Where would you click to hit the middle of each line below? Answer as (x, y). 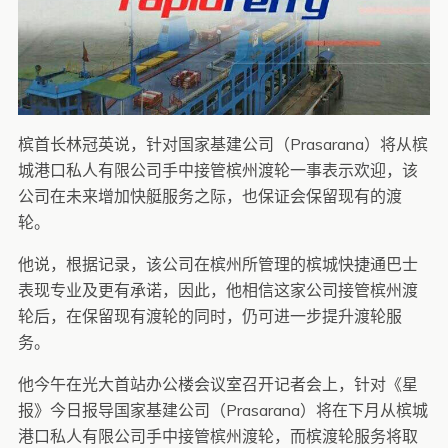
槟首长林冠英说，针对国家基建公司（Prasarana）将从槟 (222, 144)
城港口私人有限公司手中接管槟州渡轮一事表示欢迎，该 (217, 170)
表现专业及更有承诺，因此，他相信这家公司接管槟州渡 (217, 290)
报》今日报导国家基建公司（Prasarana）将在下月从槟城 (222, 410)
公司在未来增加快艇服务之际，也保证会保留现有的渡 (209, 196)
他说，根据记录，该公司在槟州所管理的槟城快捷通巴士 (217, 264)
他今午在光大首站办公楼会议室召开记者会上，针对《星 (217, 384)
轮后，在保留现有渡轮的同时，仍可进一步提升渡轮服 (209, 316)
